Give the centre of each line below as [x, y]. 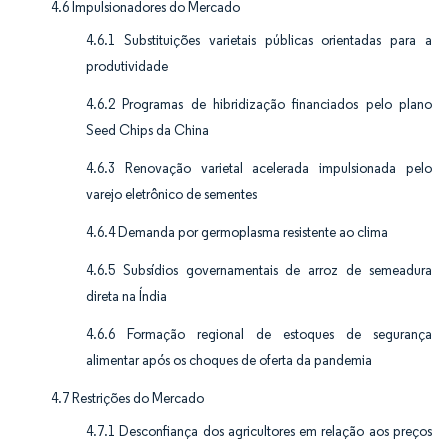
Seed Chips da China [147, 130]
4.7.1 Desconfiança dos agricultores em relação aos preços [259, 431]
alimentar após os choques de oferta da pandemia [229, 360]
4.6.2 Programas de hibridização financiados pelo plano [259, 104]
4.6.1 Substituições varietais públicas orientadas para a [259, 40]
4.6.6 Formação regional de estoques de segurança [259, 334]
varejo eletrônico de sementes [171, 194]
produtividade [127, 66]
